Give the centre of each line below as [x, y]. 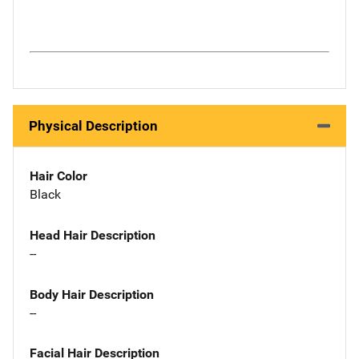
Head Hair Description [93, 235]
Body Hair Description [92, 294]
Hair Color [58, 176]
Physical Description [93, 126]
